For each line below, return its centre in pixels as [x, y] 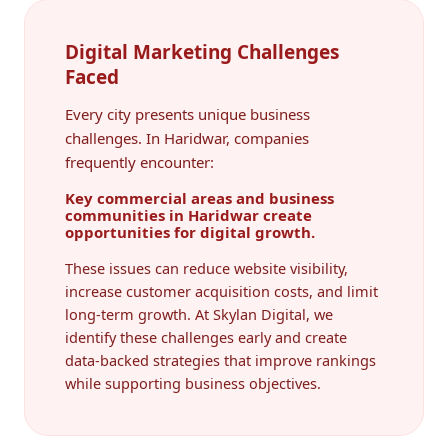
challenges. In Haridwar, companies [187, 137]
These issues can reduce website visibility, [206, 267]
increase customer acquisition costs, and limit [221, 290]
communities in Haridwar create [188, 214]
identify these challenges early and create [206, 336]
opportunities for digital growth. [190, 231]
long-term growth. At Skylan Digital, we [199, 313]
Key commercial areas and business [199, 197]
